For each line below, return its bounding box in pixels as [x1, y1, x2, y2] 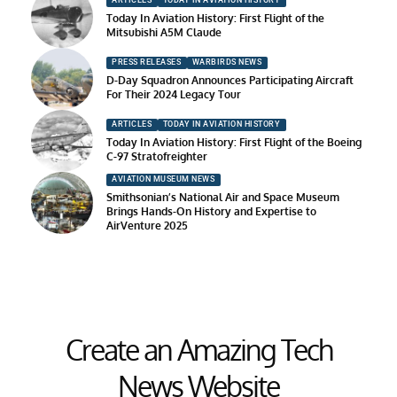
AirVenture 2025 [106, 218, 188, 232]
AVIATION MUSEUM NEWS [112, 175, 215, 184]
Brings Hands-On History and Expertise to [106, 204, 316, 218]
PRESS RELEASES [112, 58, 182, 67]
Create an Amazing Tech [66, 331, 331, 369]
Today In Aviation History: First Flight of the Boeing [106, 135, 362, 149]
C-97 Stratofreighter [106, 149, 207, 163]
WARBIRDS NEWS [191, 58, 262, 67]
